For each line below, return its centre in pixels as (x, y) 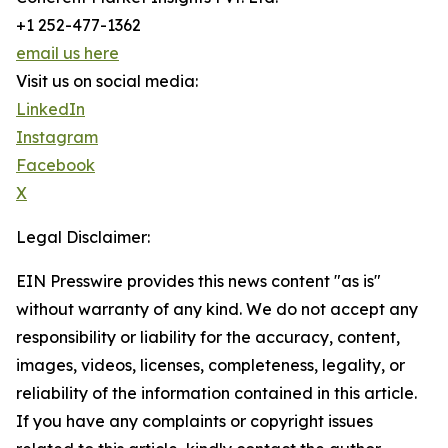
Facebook (55, 165)
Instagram (57, 137)
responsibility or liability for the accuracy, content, (208, 337)
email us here (67, 53)
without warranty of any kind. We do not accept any (217, 309)
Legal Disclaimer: (83, 237)
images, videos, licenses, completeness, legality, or (210, 365)
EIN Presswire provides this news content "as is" (198, 281)
